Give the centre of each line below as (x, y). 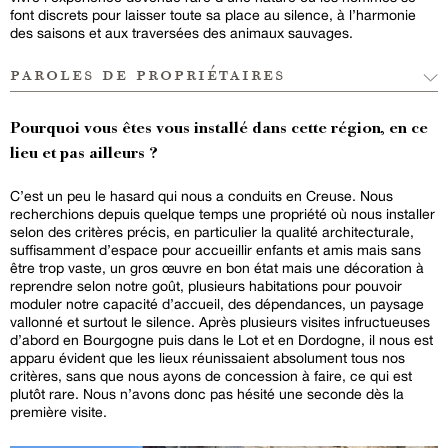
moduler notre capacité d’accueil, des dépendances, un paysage (217, 303)
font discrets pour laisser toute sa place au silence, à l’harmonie (213, 14)
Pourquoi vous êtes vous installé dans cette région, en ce (219, 129)
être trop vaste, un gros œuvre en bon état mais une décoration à (217, 267)
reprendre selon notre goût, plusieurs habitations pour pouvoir (206, 285)
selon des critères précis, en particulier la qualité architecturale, (212, 231)
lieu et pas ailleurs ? (84, 154)
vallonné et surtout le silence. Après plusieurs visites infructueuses (220, 321)
